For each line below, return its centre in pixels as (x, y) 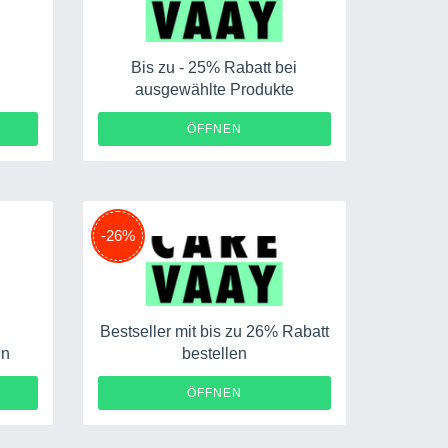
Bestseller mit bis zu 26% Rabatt (214, 331)
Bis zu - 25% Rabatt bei (214, 67)
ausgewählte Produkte (214, 89)
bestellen (214, 353)
